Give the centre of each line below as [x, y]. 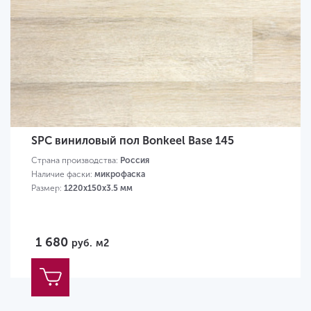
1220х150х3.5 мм [98, 188]
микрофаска [120, 174]
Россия [135, 160]
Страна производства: [76, 160]
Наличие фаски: [63, 174]
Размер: [48, 188]
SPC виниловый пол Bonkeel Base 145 [133, 140]
